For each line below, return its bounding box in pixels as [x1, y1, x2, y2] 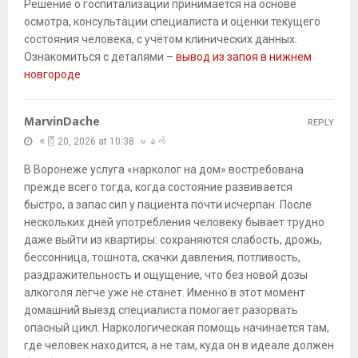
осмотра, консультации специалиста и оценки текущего [24, 15, 320, 29]
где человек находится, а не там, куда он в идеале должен [24, 339, 334, 352]
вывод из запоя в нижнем [176, 50, 312, 64]
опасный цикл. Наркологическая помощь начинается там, [24, 321, 329, 335]
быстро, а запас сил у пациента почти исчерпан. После [24, 198, 312, 212]
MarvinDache [24, 111, 100, 133]
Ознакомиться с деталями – [24, 50, 176, 64]
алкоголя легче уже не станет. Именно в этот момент [24, 286, 305, 300]
